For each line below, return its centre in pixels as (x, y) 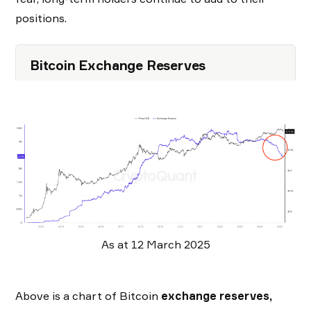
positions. (41, 18)
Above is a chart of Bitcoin (88, 296)
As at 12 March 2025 (155, 245)
